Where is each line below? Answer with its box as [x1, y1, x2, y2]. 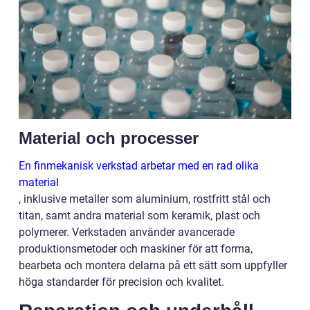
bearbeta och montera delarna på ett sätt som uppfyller [19, 258, 287, 272]
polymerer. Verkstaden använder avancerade [19, 225, 235, 239]
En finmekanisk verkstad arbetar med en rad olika [19, 158, 259, 172]
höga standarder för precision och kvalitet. [19, 275, 224, 289]
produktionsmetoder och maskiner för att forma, [19, 241, 253, 255]
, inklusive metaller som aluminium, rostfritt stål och [19, 192, 271, 206]
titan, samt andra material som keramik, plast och [19, 208, 260, 222]
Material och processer [19, 128, 199, 147]
